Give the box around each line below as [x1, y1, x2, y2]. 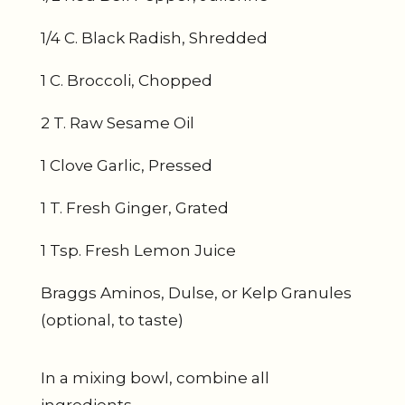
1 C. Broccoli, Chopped [40, 71, 212, 89]
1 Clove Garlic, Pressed [40, 156, 212, 174]
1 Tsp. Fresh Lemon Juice [40, 241, 236, 259]
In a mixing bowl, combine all [40, 369, 269, 387]
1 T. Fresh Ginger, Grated [40, 199, 229, 217]
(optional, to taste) [40, 311, 184, 329]
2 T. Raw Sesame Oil [40, 114, 194, 132]
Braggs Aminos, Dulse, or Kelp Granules [40, 284, 352, 302]
